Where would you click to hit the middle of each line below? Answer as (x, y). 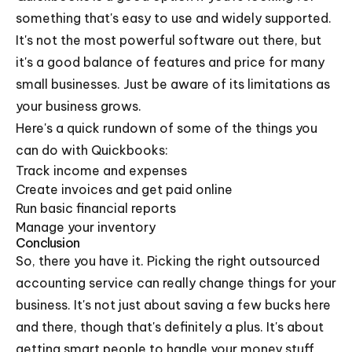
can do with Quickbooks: (92, 150)
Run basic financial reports (96, 208)
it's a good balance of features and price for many (170, 62)
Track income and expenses (101, 170)
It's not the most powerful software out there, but (169, 40)
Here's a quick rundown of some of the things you (167, 128)
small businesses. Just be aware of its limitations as (173, 84)
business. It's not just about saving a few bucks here (173, 305)
